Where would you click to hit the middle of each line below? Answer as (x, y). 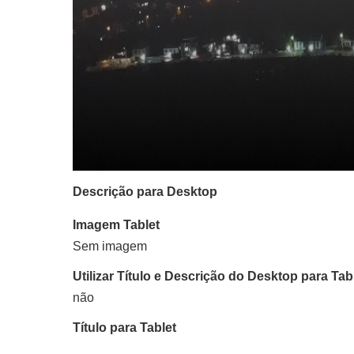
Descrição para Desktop (145, 192)
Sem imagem (110, 246)
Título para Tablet (124, 328)
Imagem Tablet (116, 225)
